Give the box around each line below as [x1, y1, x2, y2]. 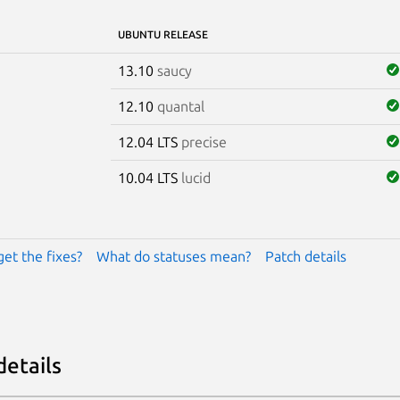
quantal [156, 97, 204, 114]
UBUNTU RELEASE [117, 28, 208, 40]
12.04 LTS [117, 133, 181, 150]
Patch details [264, 247, 346, 264]
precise [180, 133, 227, 150]
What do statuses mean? [96, 247, 251, 264]
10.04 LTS [117, 169, 181, 186]
